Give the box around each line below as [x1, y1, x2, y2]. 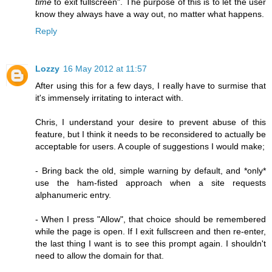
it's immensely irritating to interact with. [35, 93, 183, 103]
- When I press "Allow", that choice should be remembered [35, 214, 266, 225]
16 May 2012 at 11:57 [63, 64, 147, 74]
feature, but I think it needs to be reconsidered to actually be [35, 129, 266, 140]
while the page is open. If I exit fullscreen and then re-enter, [35, 226, 266, 237]
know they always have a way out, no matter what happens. [35, 9, 264, 19]
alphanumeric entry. [35, 190, 111, 200]
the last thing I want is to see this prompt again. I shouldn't [35, 239, 266, 249]
